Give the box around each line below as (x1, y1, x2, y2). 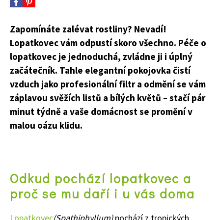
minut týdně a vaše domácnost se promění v (10, 106, 192, 118)
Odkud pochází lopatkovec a (10, 170, 192, 187)
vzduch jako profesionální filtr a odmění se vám (10, 78, 206, 90)
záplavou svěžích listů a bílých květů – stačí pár (10, 92, 205, 104)
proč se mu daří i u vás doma (10, 185, 195, 202)
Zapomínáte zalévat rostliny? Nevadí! (10, 23, 166, 35)
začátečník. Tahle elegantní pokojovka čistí (10, 64, 191, 77)
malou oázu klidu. (10, 119, 82, 132)
